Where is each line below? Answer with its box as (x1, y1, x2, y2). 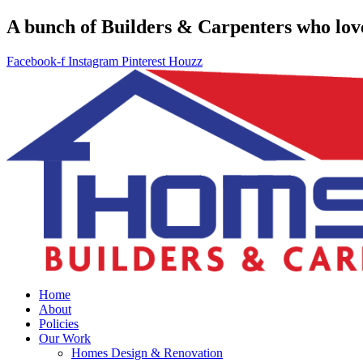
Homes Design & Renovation (71, 345, 223, 360)
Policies (39, 316, 79, 331)
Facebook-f (6, 53, 65, 68)
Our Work (39, 331, 91, 345)
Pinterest (122, 53, 165, 68)
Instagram (68, 53, 118, 68)
